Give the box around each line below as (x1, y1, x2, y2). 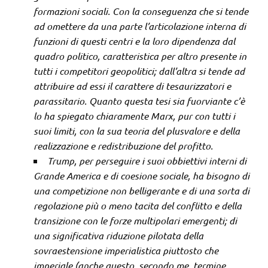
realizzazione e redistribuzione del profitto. (33, 139, 215, 153)
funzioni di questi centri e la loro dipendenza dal (33, 35, 235, 48)
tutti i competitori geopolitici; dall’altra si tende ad (33, 65, 245, 78)
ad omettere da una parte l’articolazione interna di (33, 20, 246, 33)
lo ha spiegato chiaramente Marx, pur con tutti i (33, 109, 235, 123)
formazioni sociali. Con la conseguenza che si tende (33, 5, 248, 18)
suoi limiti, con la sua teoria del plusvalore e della (33, 124, 240, 138)
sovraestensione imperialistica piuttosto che (33, 244, 218, 257)
